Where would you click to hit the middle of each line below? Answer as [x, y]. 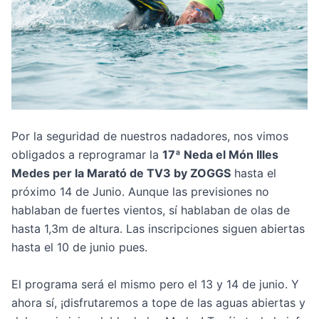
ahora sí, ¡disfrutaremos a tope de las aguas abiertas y [158, 302]
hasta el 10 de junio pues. [79, 247]
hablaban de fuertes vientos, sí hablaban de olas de [151, 210]
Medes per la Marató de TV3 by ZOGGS [121, 173]
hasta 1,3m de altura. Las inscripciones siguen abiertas [158, 228]
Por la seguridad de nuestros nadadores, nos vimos [150, 136]
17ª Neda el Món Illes [220, 154]
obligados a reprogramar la [87, 154]
